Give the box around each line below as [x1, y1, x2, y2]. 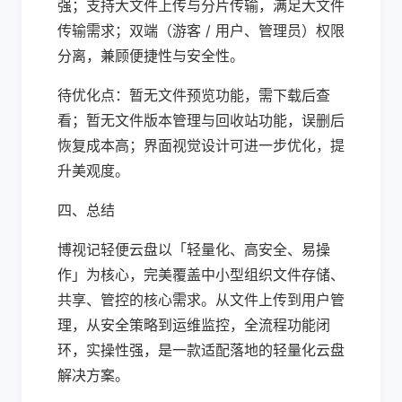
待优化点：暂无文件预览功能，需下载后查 [57, 86, 330, 104]
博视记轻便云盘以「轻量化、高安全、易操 [57, 240, 330, 258]
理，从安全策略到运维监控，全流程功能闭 [57, 316, 330, 334]
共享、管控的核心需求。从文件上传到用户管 [57, 291, 345, 309]
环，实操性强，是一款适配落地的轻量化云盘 [57, 341, 345, 359]
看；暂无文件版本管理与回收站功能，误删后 [57, 111, 345, 129]
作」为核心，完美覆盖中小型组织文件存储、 [57, 266, 345, 284]
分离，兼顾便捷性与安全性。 [57, 47, 244, 65]
